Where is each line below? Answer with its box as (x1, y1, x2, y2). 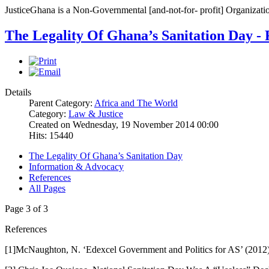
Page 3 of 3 (5, 204, 48, 214)
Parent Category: (29, 98, 94, 109)
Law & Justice (68, 109, 123, 119)
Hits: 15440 (29, 130, 73, 141)
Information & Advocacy (29, 162, 124, 172)
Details (5, 87, 31, 98)
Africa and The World (94, 98, 178, 109)
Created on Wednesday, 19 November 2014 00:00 (29, 119, 219, 130)
